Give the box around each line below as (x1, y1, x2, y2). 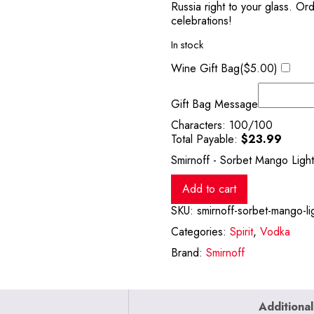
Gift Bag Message (171, 96, 258, 112)
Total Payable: (171, 131, 238, 147)
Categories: (171, 224, 230, 240)
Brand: (171, 245, 206, 261)
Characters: (171, 117, 229, 133)
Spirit (230, 224, 253, 240)
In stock (171, 37, 203, 53)
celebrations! (171, 13, 232, 29)
